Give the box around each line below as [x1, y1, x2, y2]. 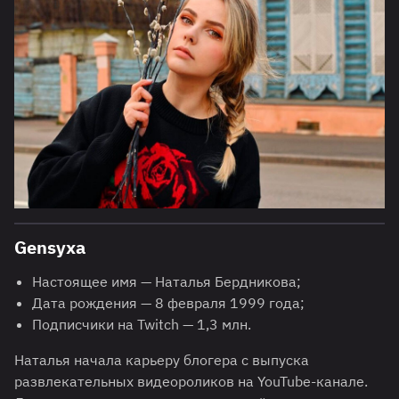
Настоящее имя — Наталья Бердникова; [32, 272, 301, 290]
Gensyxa [14, 234, 85, 259]
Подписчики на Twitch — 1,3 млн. [32, 314, 251, 333]
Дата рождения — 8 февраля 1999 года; [32, 293, 305, 312]
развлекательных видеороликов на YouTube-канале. [14, 371, 368, 390]
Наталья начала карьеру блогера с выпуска [14, 350, 309, 369]
